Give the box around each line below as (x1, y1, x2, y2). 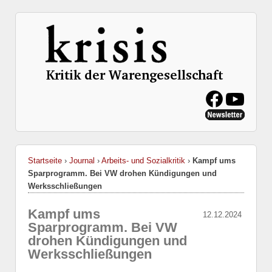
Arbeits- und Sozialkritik (101, 156, 185, 165)
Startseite (28, 156, 62, 165)
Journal (69, 156, 95, 165)
